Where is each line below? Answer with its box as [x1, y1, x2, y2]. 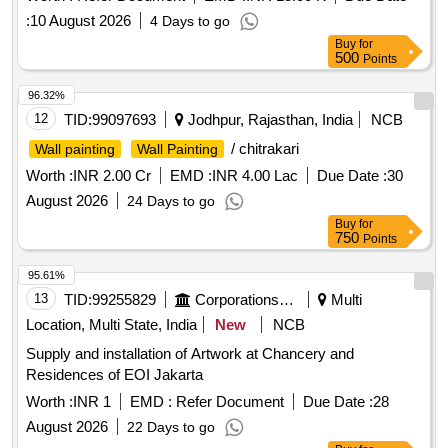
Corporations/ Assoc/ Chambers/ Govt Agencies [279, 291, 294, 309]
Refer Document [172, 393, 284, 411]
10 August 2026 [30, 12, 131, 30]
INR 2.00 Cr [73, 167, 151, 185]
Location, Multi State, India [26, 316, 197, 334]
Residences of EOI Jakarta [26, 366, 203, 384]
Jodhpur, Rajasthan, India [184, 111, 353, 129]
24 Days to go [127, 193, 215, 210]
